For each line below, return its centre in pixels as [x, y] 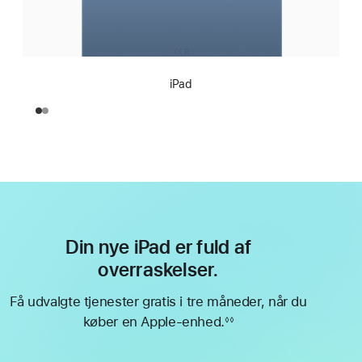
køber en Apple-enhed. [154, 322]
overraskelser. [158, 269]
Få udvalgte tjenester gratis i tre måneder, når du [158, 302]
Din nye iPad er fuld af [158, 246]
